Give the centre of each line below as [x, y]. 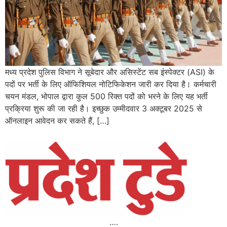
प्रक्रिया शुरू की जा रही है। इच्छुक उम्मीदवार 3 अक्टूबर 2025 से [104, 108]
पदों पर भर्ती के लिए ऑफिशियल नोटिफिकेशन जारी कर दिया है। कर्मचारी [111, 84]
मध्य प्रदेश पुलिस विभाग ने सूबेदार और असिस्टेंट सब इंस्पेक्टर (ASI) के [110, 72]
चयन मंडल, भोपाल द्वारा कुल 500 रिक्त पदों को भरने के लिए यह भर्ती [106, 96]
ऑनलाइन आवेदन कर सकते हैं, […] [57, 120]
